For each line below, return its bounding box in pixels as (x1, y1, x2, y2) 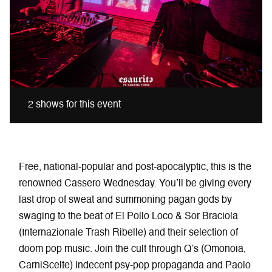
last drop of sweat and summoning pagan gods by (19, 195, 233, 205)
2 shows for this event (27, 100, 121, 110)
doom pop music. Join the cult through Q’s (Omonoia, (19, 244, 246, 254)
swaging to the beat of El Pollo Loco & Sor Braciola (19, 211, 239, 222)
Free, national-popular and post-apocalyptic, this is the (19, 162, 252, 172)
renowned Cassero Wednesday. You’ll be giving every (19, 178, 252, 189)
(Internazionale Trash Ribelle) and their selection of (19, 228, 239, 238)
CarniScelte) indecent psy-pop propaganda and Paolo (19, 260, 251, 271)
